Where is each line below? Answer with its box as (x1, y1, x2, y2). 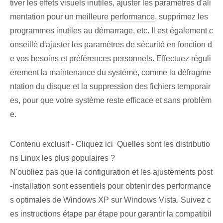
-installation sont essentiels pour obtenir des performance (10, 182, 211, 191)
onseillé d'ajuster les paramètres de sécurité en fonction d (10, 40, 212, 49)
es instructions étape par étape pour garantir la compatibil (10, 210, 212, 219)
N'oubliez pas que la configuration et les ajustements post (10, 168, 213, 177)
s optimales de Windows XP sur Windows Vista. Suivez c (10, 196, 211, 205)
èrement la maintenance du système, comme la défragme (10, 68, 211, 77)
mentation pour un (10, 12, 76, 21)
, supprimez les (155, 12, 208, 21)
